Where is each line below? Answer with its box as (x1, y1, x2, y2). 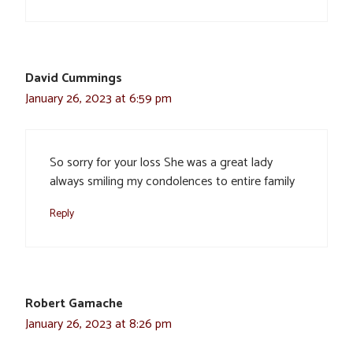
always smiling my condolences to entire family (50, 171, 295, 193)
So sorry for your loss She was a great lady (50, 152, 273, 174)
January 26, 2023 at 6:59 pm (25, 88, 172, 110)
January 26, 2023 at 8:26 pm (25, 314, 172, 336)
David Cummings (25, 68, 122, 90)
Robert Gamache (25, 293, 123, 315)
